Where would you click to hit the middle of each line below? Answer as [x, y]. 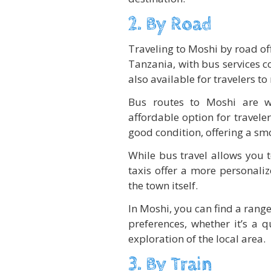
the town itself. [163, 186]
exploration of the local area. [197, 239]
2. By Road [170, 25]
